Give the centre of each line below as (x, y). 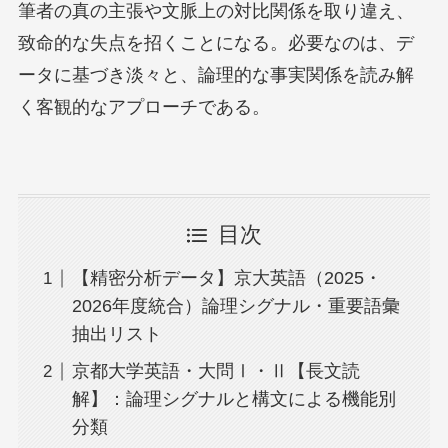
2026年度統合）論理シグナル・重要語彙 (235, 306)
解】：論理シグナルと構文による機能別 (233, 399)
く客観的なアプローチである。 (143, 106)
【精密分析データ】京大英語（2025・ (226, 278)
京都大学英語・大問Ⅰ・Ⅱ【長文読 (215, 371)
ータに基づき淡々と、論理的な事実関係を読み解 (215, 74)
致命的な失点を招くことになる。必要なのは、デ (215, 42)
